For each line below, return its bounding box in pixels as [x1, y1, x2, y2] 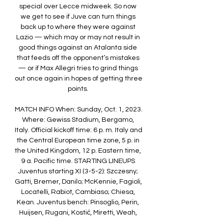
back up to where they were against [20, 24, 136, 31]
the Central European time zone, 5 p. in [16, 137, 139, 144]
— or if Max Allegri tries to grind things [18, 65, 138, 72]
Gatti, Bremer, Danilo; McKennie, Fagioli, [15, 178, 142, 186]
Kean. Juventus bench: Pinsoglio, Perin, [17, 199, 139, 206]
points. [67, 85, 90, 93]
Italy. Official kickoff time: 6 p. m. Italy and [15, 127, 142, 134]
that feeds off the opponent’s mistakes [16, 55, 139, 62]
